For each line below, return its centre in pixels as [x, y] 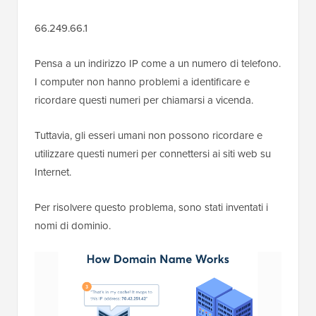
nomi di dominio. [73, 225]
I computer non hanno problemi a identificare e [142, 81]
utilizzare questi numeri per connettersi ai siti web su [153, 153]
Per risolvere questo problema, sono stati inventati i [151, 207]
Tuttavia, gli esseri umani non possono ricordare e [148, 135]
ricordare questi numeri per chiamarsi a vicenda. [144, 100]
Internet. [53, 172]
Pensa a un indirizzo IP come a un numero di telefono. [158, 63]
